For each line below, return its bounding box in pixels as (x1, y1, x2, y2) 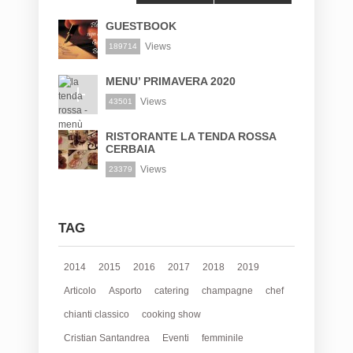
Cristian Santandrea (64, 333, 150, 344)
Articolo (64, 285, 96, 297)
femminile (202, 333, 243, 344)
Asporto (109, 285, 142, 297)
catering (154, 285, 189, 297)
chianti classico (64, 309, 129, 321)
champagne (202, 285, 253, 297)
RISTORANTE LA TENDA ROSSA (106, 130, 276, 143)
